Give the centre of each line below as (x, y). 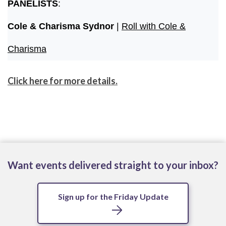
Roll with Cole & (154, 26)
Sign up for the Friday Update (113, 196)
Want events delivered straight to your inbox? (113, 165)
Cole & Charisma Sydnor (62, 26)
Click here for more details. (63, 80)
